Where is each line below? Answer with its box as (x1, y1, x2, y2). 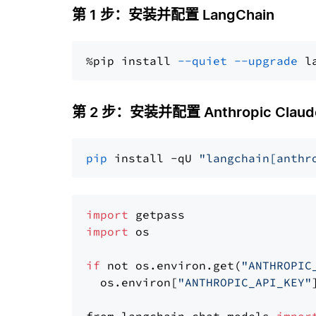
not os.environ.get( (100, 258, 241, 272)
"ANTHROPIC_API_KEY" (178, 275, 312, 289)
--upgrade (234, 54, 298, 68)
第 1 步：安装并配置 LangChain (72, 6, 274, 23)
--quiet (178, 54, 227, 68)
